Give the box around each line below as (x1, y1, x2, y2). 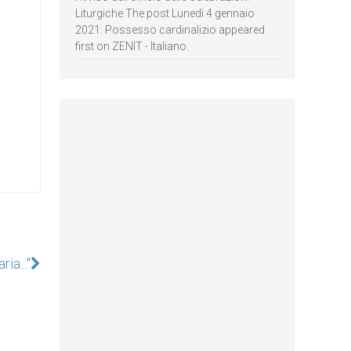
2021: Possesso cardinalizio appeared (75, 24, 265, 36)
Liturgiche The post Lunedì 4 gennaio (75, 7, 255, 20)
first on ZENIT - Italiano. (75, 40, 189, 52)
